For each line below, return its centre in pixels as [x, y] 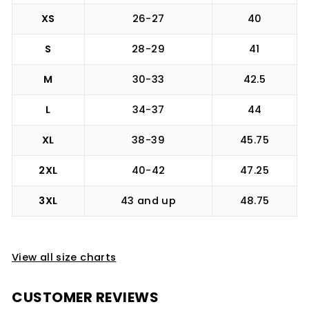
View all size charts [64, 257]
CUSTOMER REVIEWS [85, 297]
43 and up [148, 200]
